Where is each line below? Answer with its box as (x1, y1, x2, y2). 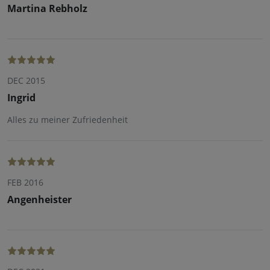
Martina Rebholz (7, 1, 87, 15)
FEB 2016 (7, 176, 43, 188)
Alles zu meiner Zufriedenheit (7, 113, 128, 125)
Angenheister (7, 192, 72, 206)
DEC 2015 (7, 74, 45, 86)
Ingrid (7, 90, 36, 104)
